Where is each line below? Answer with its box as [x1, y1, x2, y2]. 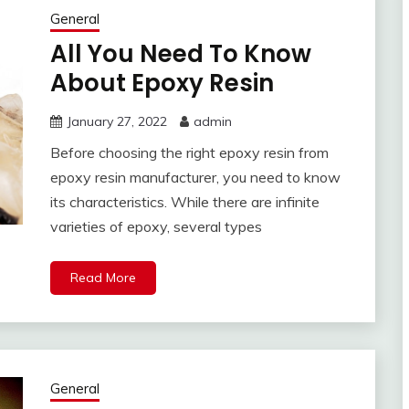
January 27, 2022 [66, 113, 167, 131]
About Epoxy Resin [49, 67, 274, 100]
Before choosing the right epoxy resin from [49, 143, 329, 163]
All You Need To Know [49, 37, 311, 71]
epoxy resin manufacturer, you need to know [49, 168, 341, 187]
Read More [69, 269, 136, 287]
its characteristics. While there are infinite [49, 193, 320, 212]
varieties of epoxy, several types [49, 217, 262, 236]
